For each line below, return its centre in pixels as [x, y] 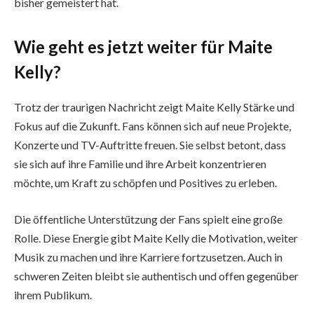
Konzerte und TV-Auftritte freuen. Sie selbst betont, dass [150, 145]
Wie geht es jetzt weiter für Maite [143, 47]
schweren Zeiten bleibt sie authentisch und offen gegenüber [156, 275]
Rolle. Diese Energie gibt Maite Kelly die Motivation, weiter [156, 238]
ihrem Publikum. [53, 294]
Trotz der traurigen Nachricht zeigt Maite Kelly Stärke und [154, 107]
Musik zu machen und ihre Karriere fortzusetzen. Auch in [148, 257]
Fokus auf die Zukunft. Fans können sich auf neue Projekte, [152, 126]
